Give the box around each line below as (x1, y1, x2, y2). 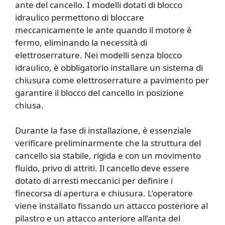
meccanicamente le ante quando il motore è (15, 24, 192, 36)
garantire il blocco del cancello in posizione (15, 86, 184, 98)
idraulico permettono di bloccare (15, 11, 144, 23)
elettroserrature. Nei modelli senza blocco (15, 49, 182, 61)
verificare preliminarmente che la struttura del (15, 137, 201, 149)
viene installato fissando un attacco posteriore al (15, 200, 208, 212)
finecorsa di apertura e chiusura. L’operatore (15, 187, 193, 199)
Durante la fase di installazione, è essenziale (15, 125, 191, 137)
